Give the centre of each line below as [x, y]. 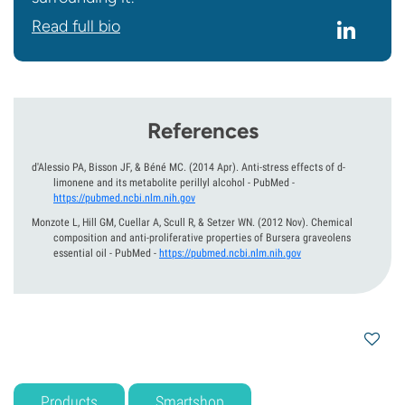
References [202, 131]
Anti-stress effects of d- [293, 167]
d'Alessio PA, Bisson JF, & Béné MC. [109, 167]
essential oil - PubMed [102, 253]
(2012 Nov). [283, 222]
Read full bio [76, 26]
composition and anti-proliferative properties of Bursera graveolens [202, 238]
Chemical [332, 222]
